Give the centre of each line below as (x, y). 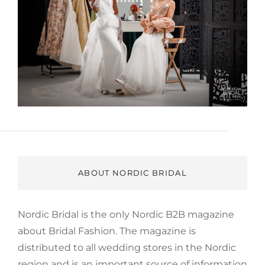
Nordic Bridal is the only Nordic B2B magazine (126, 215)
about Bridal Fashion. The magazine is (107, 231)
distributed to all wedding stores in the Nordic (127, 248)
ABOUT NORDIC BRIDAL (132, 173)
